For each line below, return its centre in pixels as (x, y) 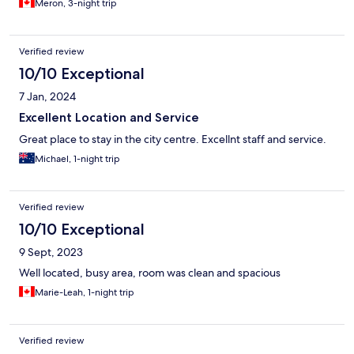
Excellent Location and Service (109, 118)
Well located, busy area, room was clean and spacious (150, 273)
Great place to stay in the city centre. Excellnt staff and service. (173, 139)
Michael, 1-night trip (77, 159)
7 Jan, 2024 (47, 97)
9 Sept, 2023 (51, 252)
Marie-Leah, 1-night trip (85, 293)
